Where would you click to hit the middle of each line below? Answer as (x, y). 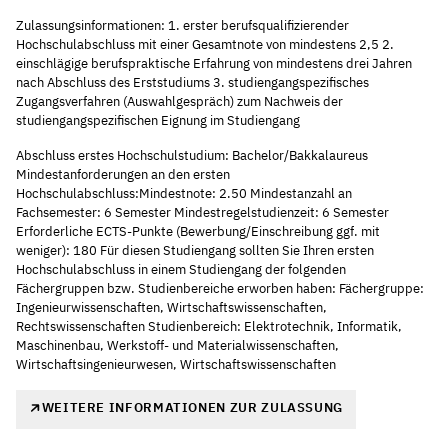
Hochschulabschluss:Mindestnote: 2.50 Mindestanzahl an (184, 194)
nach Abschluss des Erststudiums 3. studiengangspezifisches (192, 83)
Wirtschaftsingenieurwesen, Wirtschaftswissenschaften (176, 365)
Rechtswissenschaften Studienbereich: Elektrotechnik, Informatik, (209, 327)
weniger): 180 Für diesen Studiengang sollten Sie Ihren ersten (195, 251)
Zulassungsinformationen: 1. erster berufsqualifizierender (182, 26)
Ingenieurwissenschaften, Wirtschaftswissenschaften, (171, 308)
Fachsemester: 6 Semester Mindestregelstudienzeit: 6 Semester (202, 213)
